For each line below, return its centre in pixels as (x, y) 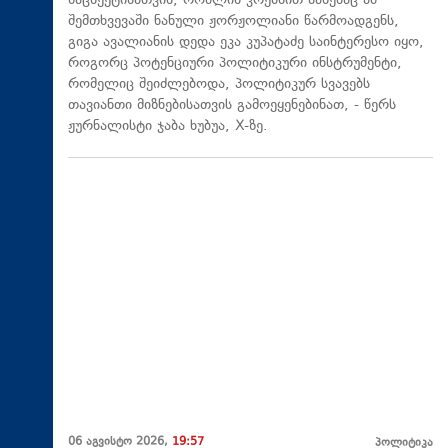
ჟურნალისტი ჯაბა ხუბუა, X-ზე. (168, 126)
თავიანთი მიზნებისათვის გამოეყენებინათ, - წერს (232, 105)
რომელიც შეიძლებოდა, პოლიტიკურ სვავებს (219, 84)
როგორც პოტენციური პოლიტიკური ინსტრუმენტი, (235, 63)
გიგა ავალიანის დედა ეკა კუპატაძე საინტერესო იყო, (246, 42)
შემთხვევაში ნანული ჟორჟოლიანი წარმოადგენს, (233, 21)
